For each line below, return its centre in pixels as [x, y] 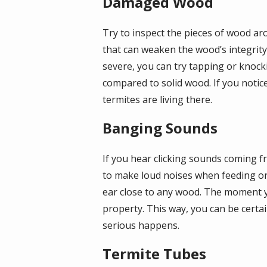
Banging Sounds [160, 128]
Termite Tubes [154, 253]
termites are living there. [157, 99]
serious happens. [141, 225]
